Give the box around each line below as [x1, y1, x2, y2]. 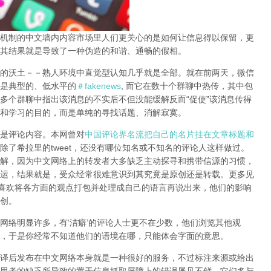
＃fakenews [76, 81, 121, 91]
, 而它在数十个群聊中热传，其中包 [121, 81, 253, 91]
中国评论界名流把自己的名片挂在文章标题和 [85, 129, 254, 140]
